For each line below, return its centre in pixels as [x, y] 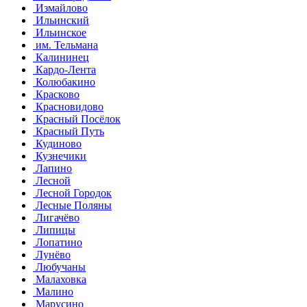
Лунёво [52, 254]
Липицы [54, 230]
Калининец [61, 57]
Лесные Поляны [72, 205]
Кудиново [57, 143]
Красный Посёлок [77, 119]
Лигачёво [56, 217]
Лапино [52, 168]
